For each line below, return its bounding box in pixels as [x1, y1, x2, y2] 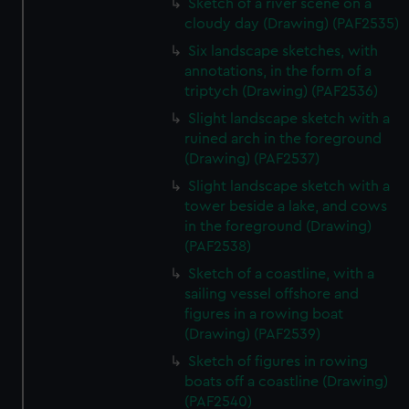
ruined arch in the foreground [184, 131, 383, 146]
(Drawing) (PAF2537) [184, 152, 320, 166]
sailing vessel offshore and [184, 287, 360, 301]
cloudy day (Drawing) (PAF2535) [184, 16, 400, 31]
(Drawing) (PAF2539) [184, 327, 321, 341]
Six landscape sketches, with [188, 44, 379, 58]
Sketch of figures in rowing [188, 354, 369, 369]
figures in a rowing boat [184, 307, 344, 321]
